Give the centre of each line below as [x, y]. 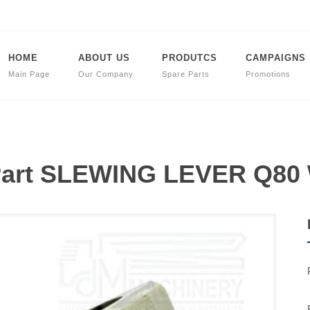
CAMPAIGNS [276, 58]
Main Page [29, 74]
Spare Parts [186, 74]
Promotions [268, 74]
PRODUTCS [190, 58]
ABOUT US [104, 58]
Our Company [106, 74]
